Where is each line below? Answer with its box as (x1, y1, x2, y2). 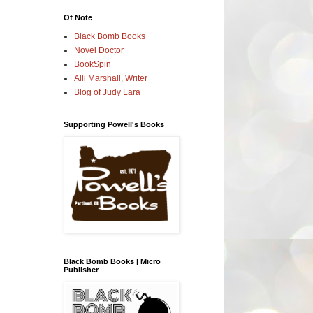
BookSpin (74, 59, 111, 69)
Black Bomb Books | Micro (64, 256, 161, 265)
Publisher (64, 265, 99, 274)
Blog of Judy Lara (74, 87, 140, 97)
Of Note (64, 13, 92, 22)
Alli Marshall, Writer (74, 73, 147, 83)
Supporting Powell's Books (64, 119, 164, 129)
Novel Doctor (74, 45, 124, 55)
